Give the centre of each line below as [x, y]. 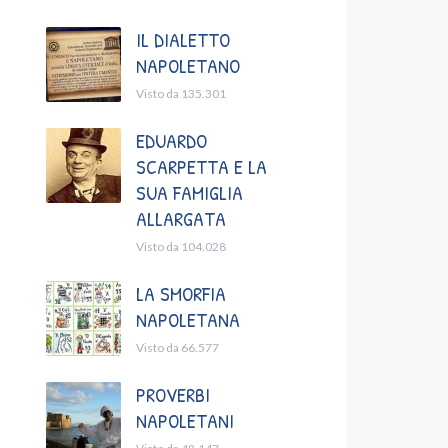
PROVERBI [173, 395]
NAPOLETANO [188, 66]
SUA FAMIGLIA [189, 193]
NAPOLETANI [185, 421]
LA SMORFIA [181, 294]
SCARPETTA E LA [201, 167]
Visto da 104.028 [181, 247]
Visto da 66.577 [177, 348]
